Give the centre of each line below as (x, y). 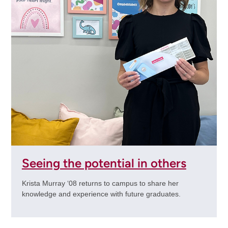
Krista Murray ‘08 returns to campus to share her (100, 183)
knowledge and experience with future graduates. (101, 194)
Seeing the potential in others (104, 163)
